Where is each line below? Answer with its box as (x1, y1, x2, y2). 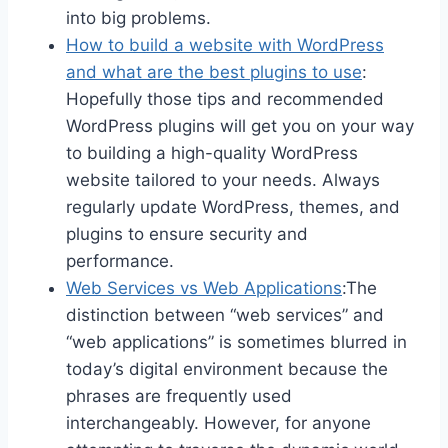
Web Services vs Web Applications (66, 277, 342, 298)
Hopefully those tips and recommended (66, 88, 384, 109)
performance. (66, 250, 174, 271)
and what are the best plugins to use (66, 61, 362, 82)
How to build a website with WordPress (66, 34, 384, 55)
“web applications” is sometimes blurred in (66, 331, 407, 352)
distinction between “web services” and (66, 304, 384, 325)
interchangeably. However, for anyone (66, 412, 371, 433)
